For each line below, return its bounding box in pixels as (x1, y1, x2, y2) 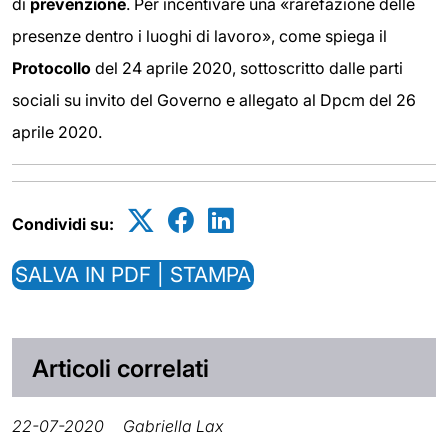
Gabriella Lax (123, 416, 223, 437)
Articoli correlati (32, 353, 209, 383)
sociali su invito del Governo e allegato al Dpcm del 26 (12, 89, 416, 110)
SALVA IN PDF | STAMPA (15, 261, 251, 287)
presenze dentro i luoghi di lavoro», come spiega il (12, 25, 387, 46)
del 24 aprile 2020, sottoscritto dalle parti (95, 57, 403, 78)
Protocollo (12, 57, 95, 78)
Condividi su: (12, 213, 114, 234)
